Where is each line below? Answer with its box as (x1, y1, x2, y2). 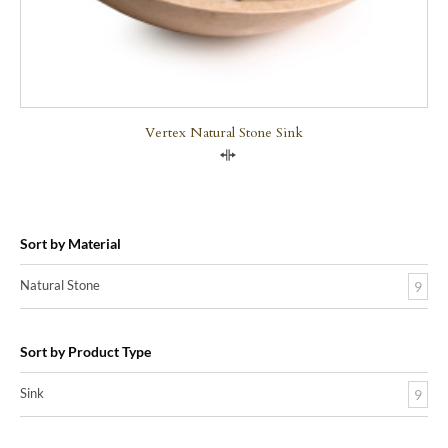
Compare (236, 152, 294, 169)
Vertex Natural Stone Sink (145, 122, 303, 142)
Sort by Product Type (20, 342, 151, 360)
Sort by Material (20, 234, 121, 252)
